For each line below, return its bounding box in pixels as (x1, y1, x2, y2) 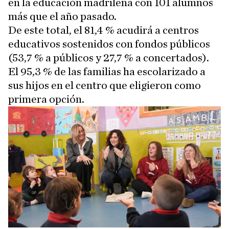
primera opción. (8, 94, 84, 105)
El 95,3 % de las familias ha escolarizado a (8, 66, 205, 77)
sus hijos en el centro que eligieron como (8, 80, 201, 91)
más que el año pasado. (8, 11, 117, 22)
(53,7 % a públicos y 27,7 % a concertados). (8, 52, 209, 63)
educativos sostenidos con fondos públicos (8, 38, 210, 50)
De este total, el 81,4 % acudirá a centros (8, 25, 199, 36)
